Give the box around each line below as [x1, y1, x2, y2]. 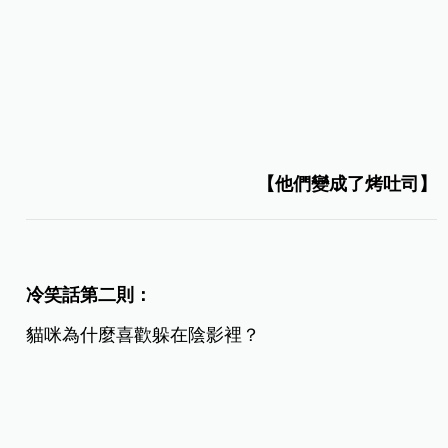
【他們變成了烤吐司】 [256, 174, 437, 195]
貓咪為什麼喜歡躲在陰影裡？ [26, 325, 261, 346]
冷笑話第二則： [26, 285, 153, 306]
